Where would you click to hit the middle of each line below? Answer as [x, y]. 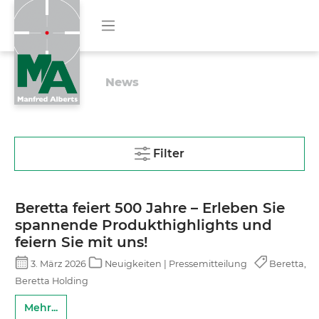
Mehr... [41, 308]
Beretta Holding [52, 281]
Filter [169, 153]
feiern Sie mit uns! [82, 242]
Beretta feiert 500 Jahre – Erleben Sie [150, 208]
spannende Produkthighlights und [143, 225]
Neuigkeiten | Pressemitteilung [176, 264]
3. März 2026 [59, 264]
